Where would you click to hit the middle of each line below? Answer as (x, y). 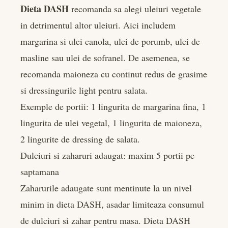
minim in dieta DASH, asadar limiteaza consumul (112, 204)
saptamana (40, 171)
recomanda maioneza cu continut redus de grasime (114, 74)
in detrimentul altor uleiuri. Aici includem (98, 25)
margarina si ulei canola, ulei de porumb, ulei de (110, 41)
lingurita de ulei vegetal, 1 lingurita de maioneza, (111, 122)
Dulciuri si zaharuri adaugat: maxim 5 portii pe (107, 155)
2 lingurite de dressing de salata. (80, 139)
